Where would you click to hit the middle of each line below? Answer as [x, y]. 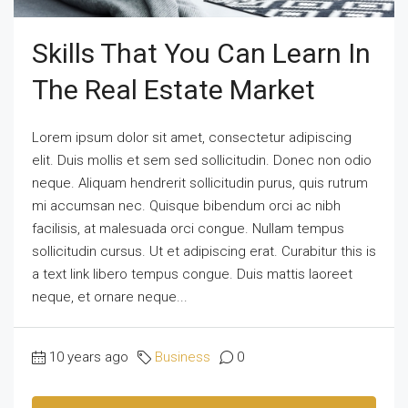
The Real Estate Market [173, 89]
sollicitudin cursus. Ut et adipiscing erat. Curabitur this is [204, 251]
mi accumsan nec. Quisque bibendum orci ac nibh [186, 205]
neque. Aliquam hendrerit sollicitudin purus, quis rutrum [200, 183]
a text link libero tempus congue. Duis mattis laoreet [192, 274]
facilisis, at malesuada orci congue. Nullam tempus [188, 228]
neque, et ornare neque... [110, 296]
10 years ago [89, 357]
